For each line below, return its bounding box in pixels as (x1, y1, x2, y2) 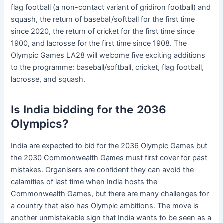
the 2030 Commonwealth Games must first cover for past (11, 153, 208, 162)
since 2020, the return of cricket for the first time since (11, 27, 195, 36)
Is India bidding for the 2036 (11, 102, 167, 116)
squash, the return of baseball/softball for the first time (11, 15, 195, 24)
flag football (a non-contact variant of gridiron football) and (11, 3, 211, 12)
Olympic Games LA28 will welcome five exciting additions (11, 51, 206, 60)
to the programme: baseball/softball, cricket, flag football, (11, 63, 204, 72)
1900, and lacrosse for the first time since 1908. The (11, 39, 187, 48)
